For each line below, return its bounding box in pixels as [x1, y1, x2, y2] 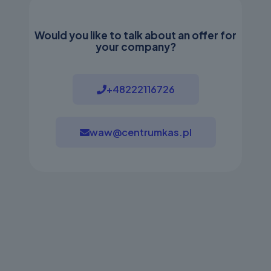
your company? [95, 39, 176, 53]
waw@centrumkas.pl [89, 125, 192, 139]
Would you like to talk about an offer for [34, 28, 237, 42]
